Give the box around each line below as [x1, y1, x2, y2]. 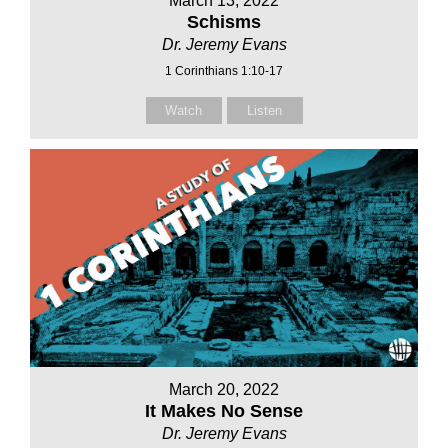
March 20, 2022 [169, 381, 279, 399]
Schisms [187, 11, 261, 32]
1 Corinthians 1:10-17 [165, 63, 283, 78]
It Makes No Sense [145, 401, 303, 422]
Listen [247, 102, 282, 118]
